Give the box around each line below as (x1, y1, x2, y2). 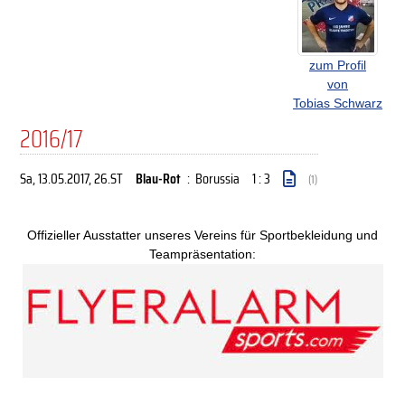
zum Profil (309, 58, 366, 72)
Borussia (195, 167, 240, 190)
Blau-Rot (136, 167, 181, 190)
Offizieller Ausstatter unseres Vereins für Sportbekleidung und (27, 228, 378, 242)
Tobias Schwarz (293, 96, 382, 110)
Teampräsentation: (149, 247, 256, 261)
